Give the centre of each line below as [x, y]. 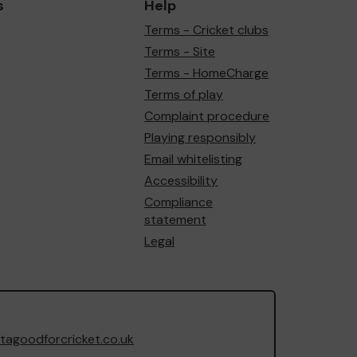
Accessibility [181, 180]
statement [175, 219]
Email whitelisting [193, 159]
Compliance [178, 202]
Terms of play [184, 94]
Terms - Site [180, 51]
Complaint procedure [207, 116]
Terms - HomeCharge [206, 73]
